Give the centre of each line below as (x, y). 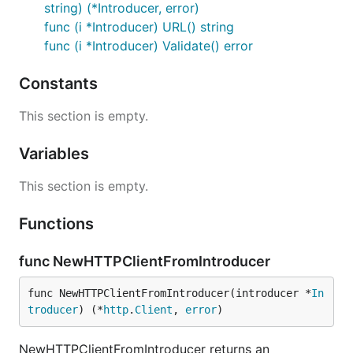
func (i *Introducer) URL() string (139, 27)
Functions (58, 224)
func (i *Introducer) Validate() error (149, 46)
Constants (60, 84)
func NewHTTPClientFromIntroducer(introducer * (169, 293)
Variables (56, 154)
